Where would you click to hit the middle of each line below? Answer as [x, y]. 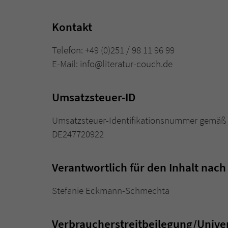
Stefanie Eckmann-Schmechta [111, 191]
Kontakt [72, 26]
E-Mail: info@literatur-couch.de [112, 64]
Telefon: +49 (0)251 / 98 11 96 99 [113, 50]
